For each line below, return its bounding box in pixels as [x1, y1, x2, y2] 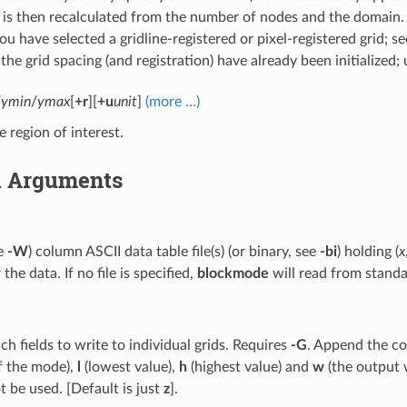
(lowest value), [80, 359, 179, 374]
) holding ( [336, 243, 399, 259]
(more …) [144, 94, 200, 109]
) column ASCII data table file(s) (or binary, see [27, 243, 320, 259]
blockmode [196, 265, 269, 281]
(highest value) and [186, 359, 313, 374]
